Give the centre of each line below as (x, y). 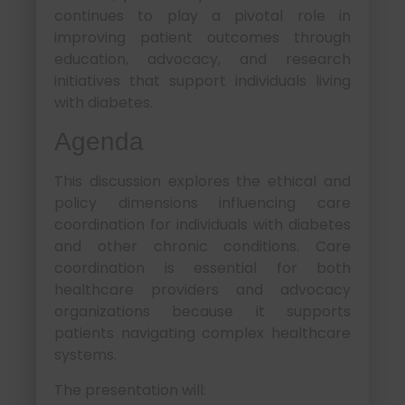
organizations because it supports (202, 312)
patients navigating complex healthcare (202, 334)
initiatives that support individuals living (202, 80)
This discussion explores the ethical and (202, 182)
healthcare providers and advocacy (202, 290)
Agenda (99, 142)
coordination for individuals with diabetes (202, 225)
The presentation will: (130, 390)
